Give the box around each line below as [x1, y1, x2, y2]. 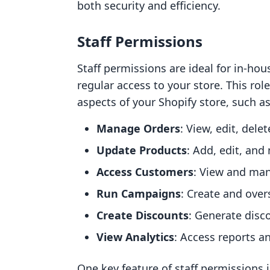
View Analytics [96, 230, 174, 244]
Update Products [96, 143, 187, 157]
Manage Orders [96, 121, 180, 136]
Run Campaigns [96, 186, 181, 201]
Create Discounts [96, 208, 189, 222]
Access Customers [96, 165, 193, 179]
